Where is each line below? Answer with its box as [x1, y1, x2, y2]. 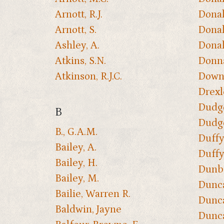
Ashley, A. [55, 39, 99, 51]
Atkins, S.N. [55, 54, 106, 67]
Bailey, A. [55, 141, 96, 154]
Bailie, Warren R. [55, 188, 130, 200]
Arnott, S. [55, 23, 96, 36]
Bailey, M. [55, 172, 99, 185]
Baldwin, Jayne [55, 203, 121, 216]
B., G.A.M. [55, 126, 97, 138]
